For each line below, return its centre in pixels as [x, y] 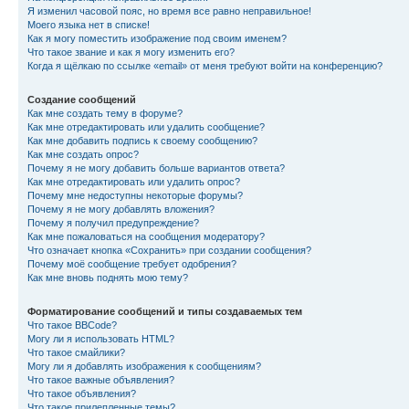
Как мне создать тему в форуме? [105, 113]
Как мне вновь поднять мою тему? [108, 278]
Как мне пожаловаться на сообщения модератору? [146, 236]
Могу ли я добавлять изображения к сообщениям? [144, 366]
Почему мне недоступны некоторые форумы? [135, 195]
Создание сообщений [82, 100]
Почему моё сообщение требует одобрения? [132, 264]
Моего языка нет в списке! [89, 25]
